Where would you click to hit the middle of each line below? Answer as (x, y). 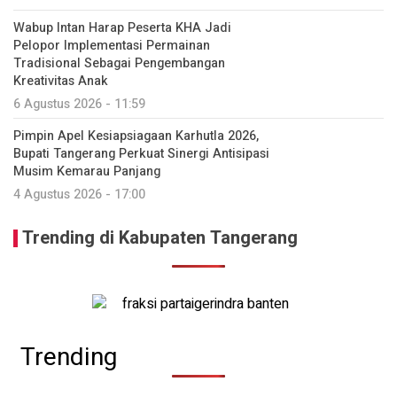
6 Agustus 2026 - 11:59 (79, 104)
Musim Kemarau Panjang (87, 171)
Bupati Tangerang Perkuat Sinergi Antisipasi (141, 154)
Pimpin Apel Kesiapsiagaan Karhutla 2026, (136, 136)
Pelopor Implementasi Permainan (112, 46)
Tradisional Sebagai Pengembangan (119, 63)
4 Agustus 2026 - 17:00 (79, 195)
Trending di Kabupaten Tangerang (160, 238)
